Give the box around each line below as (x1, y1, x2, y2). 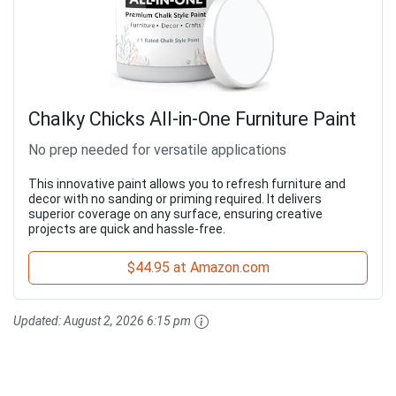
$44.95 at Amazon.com (126, 258, 270, 276)
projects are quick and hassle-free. (28, 221, 225, 236)
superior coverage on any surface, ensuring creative (28, 206, 323, 221)
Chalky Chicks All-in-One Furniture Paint (28, 107, 356, 130)
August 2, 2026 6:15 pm (64, 313, 191, 328)
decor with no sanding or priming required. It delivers (28, 191, 322, 206)
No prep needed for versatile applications (28, 141, 286, 158)
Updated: (13, 313, 64, 328)
